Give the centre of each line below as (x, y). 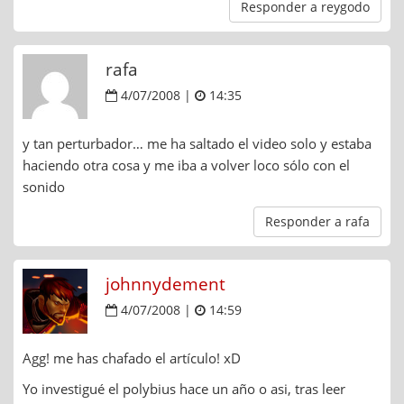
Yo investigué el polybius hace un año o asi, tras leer (184, 389)
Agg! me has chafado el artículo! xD (132, 358)
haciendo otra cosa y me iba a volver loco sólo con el (186, 165)
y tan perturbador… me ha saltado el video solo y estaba (197, 144)
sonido (44, 187)
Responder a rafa (317, 222)
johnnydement (165, 285)
